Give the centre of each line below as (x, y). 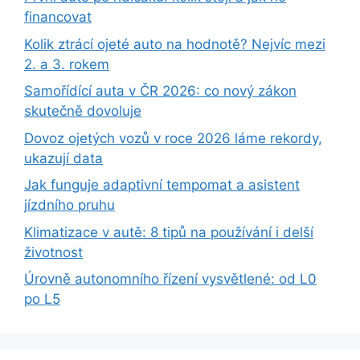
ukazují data (63, 158)
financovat (58, 17)
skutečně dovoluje (83, 111)
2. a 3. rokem (67, 64)
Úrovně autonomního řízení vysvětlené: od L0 (170, 279)
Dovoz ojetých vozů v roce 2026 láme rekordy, (173, 138)
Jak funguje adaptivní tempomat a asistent (162, 185)
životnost (53, 252)
